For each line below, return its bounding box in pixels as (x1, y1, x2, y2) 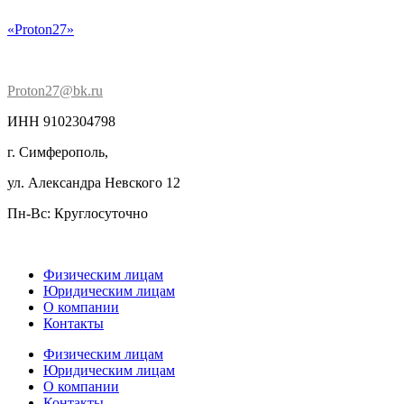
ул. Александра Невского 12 (7, 175, 180, 190)
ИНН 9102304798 (7, 114, 115, 129)
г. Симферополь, (7, 144, 108, 160)
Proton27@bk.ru (7, 83, 103, 98)
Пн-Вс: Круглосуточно (7, 206, 148, 221)
